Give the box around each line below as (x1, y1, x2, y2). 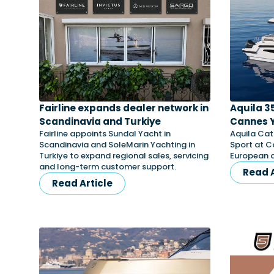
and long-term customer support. (39, 161, 176, 172)
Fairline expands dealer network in (39, 102, 209, 114)
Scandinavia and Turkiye (39, 115, 163, 128)
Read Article (52, 177, 113, 190)
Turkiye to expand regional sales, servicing (39, 150, 209, 161)
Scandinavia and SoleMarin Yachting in (39, 139, 195, 150)
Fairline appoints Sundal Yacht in (39, 128, 171, 139)
